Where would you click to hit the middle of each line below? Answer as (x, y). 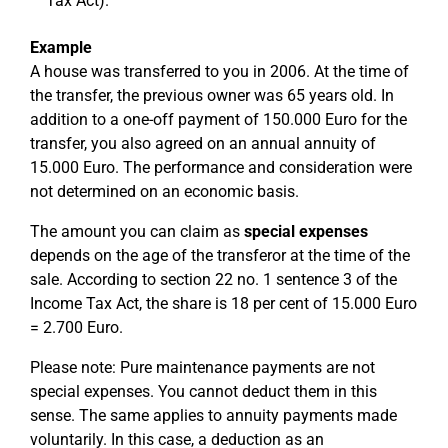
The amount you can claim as (137, 231)
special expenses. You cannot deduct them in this (203, 391)
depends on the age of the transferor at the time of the (220, 255)
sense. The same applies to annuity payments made (213, 415)
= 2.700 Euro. (76, 327)
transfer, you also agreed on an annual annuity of (203, 143)
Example (61, 47)
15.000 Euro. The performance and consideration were (221, 167)
